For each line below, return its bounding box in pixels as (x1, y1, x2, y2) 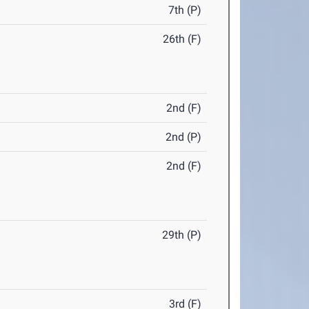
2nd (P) (166, 130, 202, 144)
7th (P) (168, 3, 202, 17)
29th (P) (162, 228, 202, 242)
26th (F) (163, 32, 202, 46)
